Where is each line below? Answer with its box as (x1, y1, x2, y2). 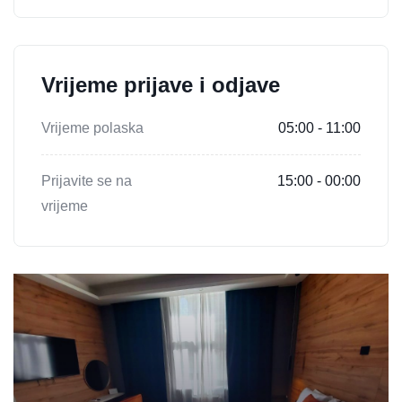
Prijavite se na (41, 172, 132, 188)
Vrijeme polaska (41, 119, 144, 135)
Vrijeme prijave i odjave (41, 72, 280, 97)
